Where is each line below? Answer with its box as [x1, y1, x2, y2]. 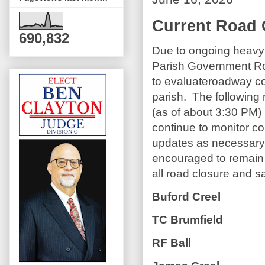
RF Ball [152, 236, 194, 249]
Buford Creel [152, 190, 224, 203]
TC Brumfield [152, 213, 223, 226]
